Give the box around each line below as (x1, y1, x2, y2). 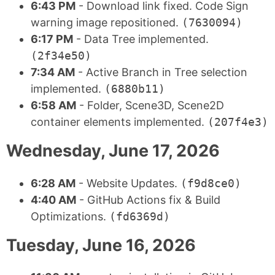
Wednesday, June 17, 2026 (6, 141, 220, 161)
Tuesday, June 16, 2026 (6, 234, 196, 255)
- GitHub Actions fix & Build (76, 193, 220, 206)
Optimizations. (31, 209, 109, 223)
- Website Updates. (76, 176, 180, 190)
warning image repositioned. (31, 16, 182, 29)
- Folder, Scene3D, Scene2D (76, 99, 224, 112)
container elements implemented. (31, 115, 207, 129)
